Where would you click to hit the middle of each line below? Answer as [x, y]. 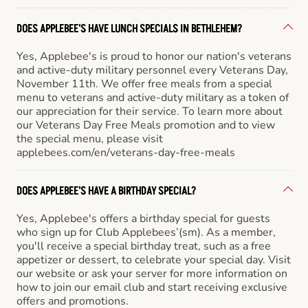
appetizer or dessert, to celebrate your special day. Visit [154, 260]
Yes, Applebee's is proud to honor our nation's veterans [154, 56]
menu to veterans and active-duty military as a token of [153, 97]
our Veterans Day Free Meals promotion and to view [146, 125]
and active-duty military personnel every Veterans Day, [152, 70]
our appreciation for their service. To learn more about [150, 111]
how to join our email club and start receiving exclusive [152, 287]
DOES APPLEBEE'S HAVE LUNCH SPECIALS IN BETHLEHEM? [129, 29]
